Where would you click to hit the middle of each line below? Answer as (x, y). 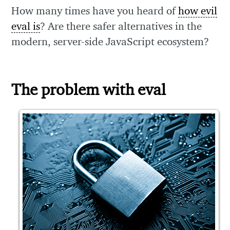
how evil (198, 11)
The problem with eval (89, 89)
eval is (26, 26)
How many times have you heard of (95, 11)
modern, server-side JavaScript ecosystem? (110, 42)
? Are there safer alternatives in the (121, 26)
